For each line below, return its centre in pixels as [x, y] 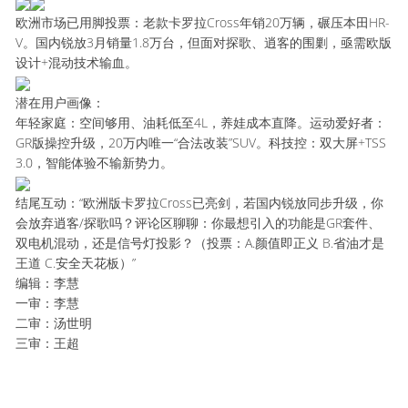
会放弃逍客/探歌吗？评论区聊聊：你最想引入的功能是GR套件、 [199, 223]
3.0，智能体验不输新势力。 [95, 163]
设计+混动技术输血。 [77, 62]
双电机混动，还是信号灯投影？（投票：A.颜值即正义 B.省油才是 [200, 243]
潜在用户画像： [61, 102]
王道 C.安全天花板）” [76, 263]
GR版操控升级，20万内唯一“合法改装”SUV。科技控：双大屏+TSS [201, 143]
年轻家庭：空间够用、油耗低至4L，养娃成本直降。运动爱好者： [201, 122]
